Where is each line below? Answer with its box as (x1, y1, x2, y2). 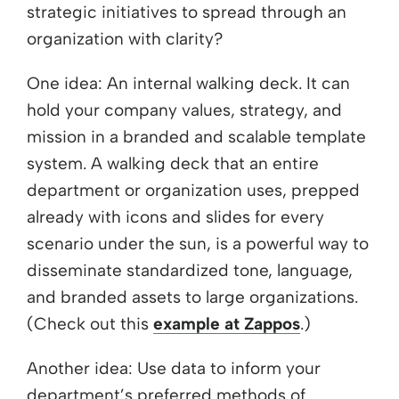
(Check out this (27, 313, 153, 334)
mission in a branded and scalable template (27, 126, 366, 147)
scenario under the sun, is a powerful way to (27, 232, 369, 254)
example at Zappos (153, 313, 300, 334)
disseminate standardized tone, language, (27, 259, 353, 281)
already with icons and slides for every (27, 206, 324, 227)
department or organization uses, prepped (27, 179, 360, 200)
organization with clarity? (27, 28, 223, 49)
